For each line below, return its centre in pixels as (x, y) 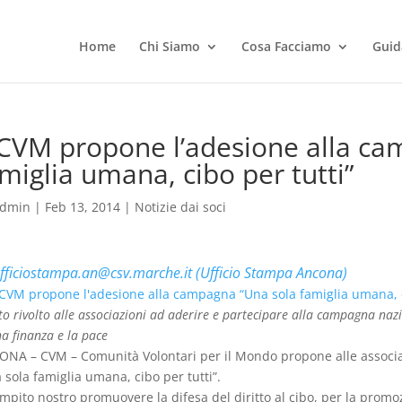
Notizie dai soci (180, 207)
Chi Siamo (169, 46)
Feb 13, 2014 (82, 207)
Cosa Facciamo (286, 46)
